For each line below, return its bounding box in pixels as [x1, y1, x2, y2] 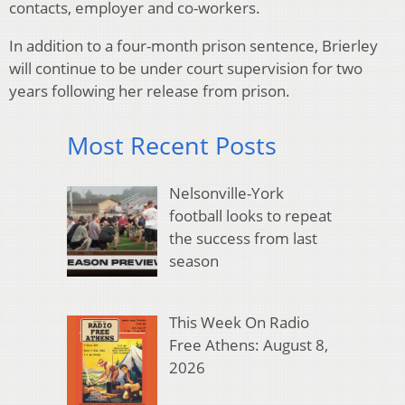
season [168, 250, 219, 271]
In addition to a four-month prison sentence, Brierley [9, 35, 378, 57]
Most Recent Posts [67, 128, 277, 163]
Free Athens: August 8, [168, 334, 328, 356]
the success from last [168, 227, 317, 249]
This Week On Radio [168, 312, 309, 334]
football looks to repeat [168, 204, 332, 226]
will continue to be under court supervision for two [9, 58, 363, 80]
